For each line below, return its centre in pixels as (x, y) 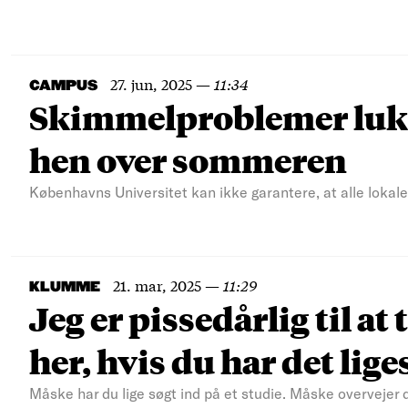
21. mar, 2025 (157, 285)
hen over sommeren (188, 160)
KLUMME (65, 287)
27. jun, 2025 (151, 83)
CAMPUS (63, 86)
